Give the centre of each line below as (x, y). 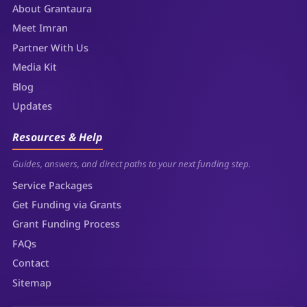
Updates (33, 106)
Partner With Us (51, 47)
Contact (31, 263)
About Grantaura (52, 9)
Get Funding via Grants (67, 204)
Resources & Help (58, 137)
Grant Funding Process (66, 224)
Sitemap (32, 282)
